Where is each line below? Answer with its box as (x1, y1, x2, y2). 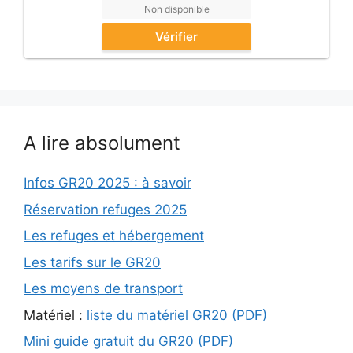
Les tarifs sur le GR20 (24, 254, 161, 270)
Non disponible (143, 3, 210, 16)
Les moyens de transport (24, 281, 183, 297)
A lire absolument (24, 132, 180, 155)
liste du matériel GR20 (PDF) (87, 307, 267, 323)
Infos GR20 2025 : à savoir (24, 175, 191, 191)
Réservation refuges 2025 (24, 201, 187, 217)
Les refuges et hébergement (24, 228, 204, 244)
